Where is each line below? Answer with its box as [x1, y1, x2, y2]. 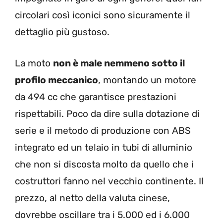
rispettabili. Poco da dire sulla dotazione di [15, 108, 200, 119]
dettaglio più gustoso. [15, 26, 110, 38]
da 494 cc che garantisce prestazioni [15, 91, 176, 103]
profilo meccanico [15, 74, 98, 86]
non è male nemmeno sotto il [53, 57, 185, 69]
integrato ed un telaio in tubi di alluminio [15, 141, 192, 153]
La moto [15, 57, 53, 69]
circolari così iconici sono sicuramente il [15, 9, 190, 21]
